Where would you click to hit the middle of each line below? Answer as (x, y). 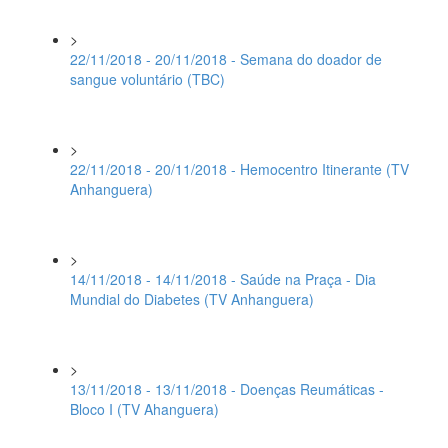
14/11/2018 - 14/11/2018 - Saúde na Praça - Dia (223, 279)
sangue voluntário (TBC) (147, 79)
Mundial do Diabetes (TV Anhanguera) (192, 299)
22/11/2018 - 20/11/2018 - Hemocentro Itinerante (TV (239, 169)
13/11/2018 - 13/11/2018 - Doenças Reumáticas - (227, 389)
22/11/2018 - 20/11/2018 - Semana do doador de (226, 59)
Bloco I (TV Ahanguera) (144, 409)
